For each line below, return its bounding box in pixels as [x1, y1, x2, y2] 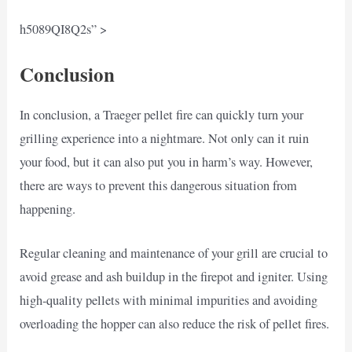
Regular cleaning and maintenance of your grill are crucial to [20, 244, 328, 262]
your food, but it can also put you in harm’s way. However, [20, 152, 313, 170]
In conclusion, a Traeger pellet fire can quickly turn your [20, 105, 304, 123]
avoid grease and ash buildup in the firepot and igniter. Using [20, 267, 328, 285]
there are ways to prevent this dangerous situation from [20, 176, 298, 194]
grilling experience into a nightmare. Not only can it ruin [20, 129, 310, 147]
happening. [20, 200, 76, 218]
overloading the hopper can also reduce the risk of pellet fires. [20, 314, 330, 332]
